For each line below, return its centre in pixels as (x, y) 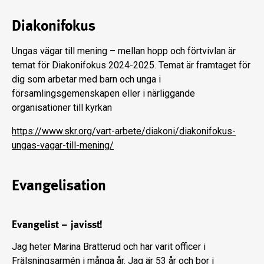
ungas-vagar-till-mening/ (63, 145)
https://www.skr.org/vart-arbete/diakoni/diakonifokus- (124, 131)
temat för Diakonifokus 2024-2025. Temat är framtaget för (131, 65)
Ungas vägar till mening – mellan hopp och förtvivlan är (124, 51)
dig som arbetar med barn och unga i (86, 79)
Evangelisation (59, 185)
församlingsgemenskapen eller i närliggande (103, 93)
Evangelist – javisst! (57, 224)
